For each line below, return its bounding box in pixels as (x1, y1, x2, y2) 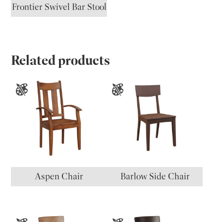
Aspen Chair (35, 171, 84, 182)
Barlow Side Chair (120, 171, 190, 182)
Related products (11, 52, 111, 69)
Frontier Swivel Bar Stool (11, 1, 107, 13)
